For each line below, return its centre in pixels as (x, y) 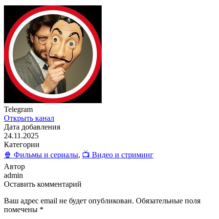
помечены (22, 210)
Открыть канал (29, 118)
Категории (22, 145)
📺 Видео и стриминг (118, 155)
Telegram (18, 109)
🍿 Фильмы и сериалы (41, 155)
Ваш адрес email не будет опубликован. (69, 201)
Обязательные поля (168, 201)
